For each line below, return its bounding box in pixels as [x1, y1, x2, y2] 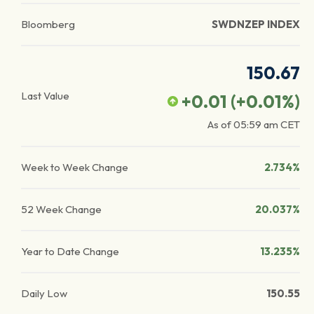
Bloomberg [21, 18, 75, 31]
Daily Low [21, 287, 67, 300]
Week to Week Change [21, 161, 128, 174]
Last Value [21, 89, 69, 102]
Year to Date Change [21, 245, 119, 258]
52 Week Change [21, 203, 102, 216]
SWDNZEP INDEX [212, 18, 300, 31]
